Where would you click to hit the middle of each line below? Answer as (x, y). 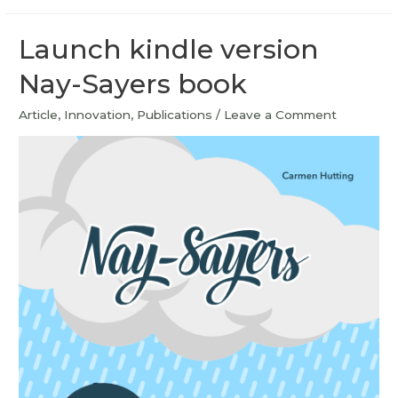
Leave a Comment (281, 115)
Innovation (98, 115)
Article (39, 115)
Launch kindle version (169, 50)
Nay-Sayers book (133, 84)
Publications (175, 115)
